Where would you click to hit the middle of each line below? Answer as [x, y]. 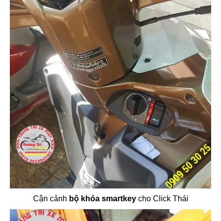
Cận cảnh [51, 198]
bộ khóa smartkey [102, 198]
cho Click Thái [162, 198]
